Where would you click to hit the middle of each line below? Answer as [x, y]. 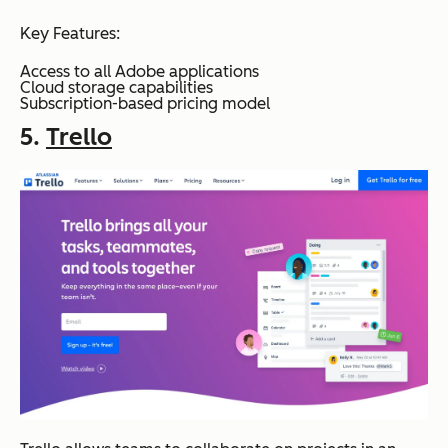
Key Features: [70, 34]
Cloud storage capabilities [116, 88]
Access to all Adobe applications [139, 72]
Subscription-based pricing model [145, 104]
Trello [79, 137]
